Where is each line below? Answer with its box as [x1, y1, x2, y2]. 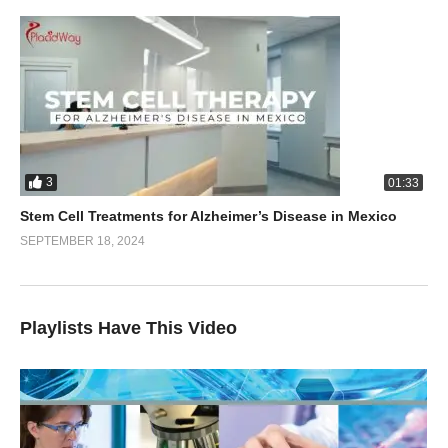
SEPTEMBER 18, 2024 [20, 233, 145, 248]
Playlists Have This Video [20, 317, 237, 338]
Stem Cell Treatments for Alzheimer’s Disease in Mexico [20, 207, 397, 224]
